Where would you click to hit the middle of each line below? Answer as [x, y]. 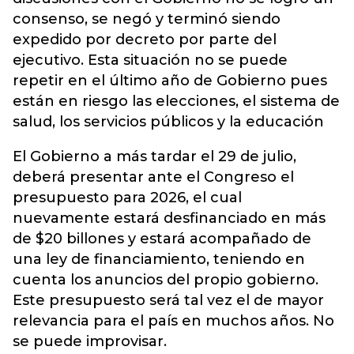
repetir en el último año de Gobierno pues [170, 81]
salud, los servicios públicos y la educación [168, 122]
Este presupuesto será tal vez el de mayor [168, 301]
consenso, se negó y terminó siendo [147, 19]
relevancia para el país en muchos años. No [173, 321]
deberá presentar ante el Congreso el [153, 177]
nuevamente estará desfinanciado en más [169, 218]
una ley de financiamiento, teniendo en [159, 260]
